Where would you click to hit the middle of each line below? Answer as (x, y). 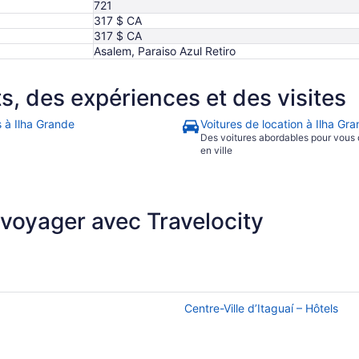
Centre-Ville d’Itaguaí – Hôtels (261, 309)
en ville (216, 151)
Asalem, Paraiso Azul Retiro (165, 51)
